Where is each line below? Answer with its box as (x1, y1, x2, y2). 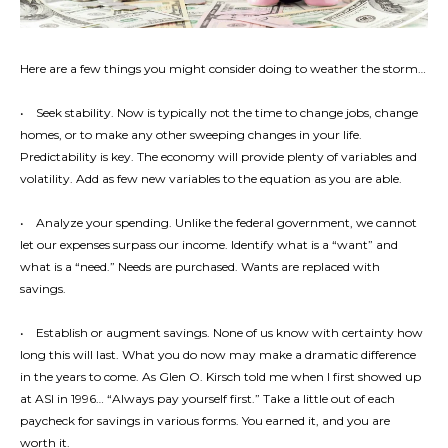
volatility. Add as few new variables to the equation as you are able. (20, 170, 402, 186)
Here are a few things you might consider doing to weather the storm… (20, 60, 426, 76)
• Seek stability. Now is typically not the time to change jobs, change (20, 104, 418, 120)
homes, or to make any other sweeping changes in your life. (20, 126, 362, 142)
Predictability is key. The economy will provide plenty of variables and (20, 148, 417, 164)
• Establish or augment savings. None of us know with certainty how (20, 324, 423, 340)
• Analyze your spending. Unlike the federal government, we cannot (20, 214, 417, 230)
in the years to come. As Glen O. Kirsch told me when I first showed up (20, 368, 421, 384)
